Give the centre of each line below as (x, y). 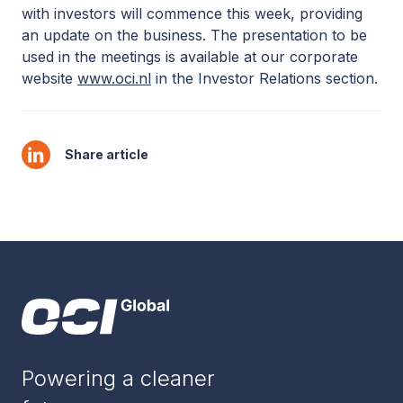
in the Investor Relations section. (264, 78)
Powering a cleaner (118, 378)
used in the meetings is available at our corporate (190, 57)
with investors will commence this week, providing (192, 13)
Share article (107, 154)
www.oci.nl (114, 78)
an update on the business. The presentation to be (194, 35)
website (49, 78)
